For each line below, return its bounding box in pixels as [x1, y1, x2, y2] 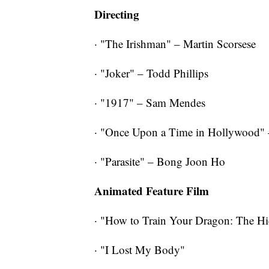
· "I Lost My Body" [94, 242, 185, 258]
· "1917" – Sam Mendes [94, 95, 205, 110]
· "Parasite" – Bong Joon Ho [94, 154, 225, 169]
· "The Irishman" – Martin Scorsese [94, 36, 256, 52]
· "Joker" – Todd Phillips [94, 65, 208, 81]
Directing [94, 6, 139, 23]
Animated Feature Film [94, 183, 209, 199]
